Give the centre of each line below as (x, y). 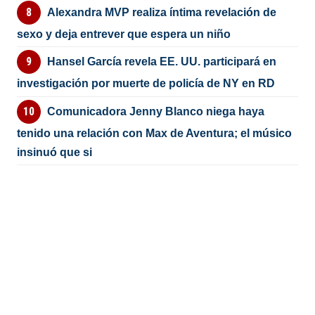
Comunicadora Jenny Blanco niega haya (155, 111)
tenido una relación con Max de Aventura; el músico (155, 133)
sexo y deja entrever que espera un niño (124, 34)
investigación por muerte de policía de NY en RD (146, 84)
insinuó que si (55, 152)
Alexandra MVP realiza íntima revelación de (161, 12)
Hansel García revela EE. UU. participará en (161, 62)
